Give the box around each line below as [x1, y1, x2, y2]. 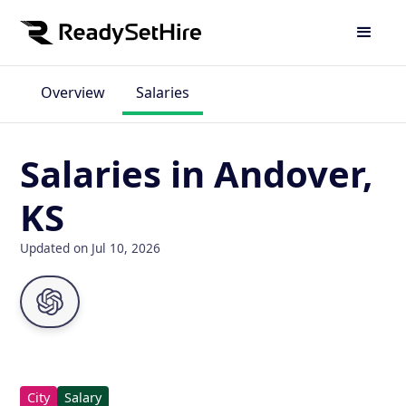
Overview [40, 82, 105, 102]
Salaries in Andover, [20, 149, 373, 198]
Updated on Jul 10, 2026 [20, 239, 161, 256]
